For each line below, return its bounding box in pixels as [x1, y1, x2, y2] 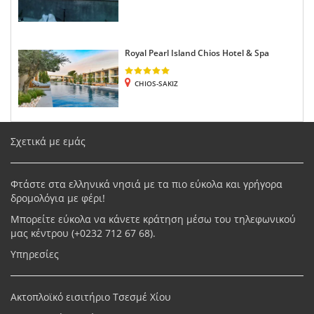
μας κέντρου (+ [11, 226, 80, 240]
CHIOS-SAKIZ [134, 78, 178, 89]
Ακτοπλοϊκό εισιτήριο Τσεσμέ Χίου [11, 290, 171, 304]
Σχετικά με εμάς [11, 135, 86, 149]
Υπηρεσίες [11, 247, 59, 261]
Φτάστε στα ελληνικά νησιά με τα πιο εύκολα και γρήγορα [11, 177, 282, 191]
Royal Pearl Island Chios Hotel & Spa [124, 46, 269, 59]
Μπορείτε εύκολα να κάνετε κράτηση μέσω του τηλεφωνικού [11, 212, 296, 226]
